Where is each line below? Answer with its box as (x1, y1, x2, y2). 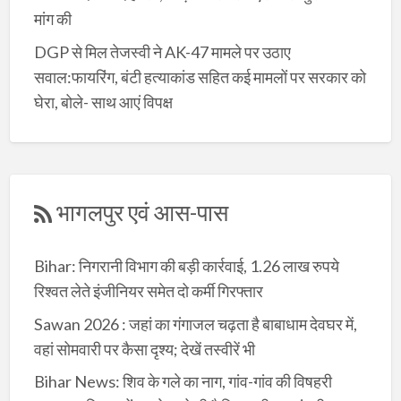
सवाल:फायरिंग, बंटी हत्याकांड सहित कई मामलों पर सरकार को (33, 66, 366, 87)
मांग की (33, 9, 72, 30)
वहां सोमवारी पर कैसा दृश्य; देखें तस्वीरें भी (33, 338, 255, 359)
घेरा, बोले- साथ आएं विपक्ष (33, 91, 173, 112)
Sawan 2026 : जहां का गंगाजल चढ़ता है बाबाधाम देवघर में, (33, 313, 357, 334)
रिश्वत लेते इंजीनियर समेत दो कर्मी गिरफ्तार (33, 281, 263, 302)
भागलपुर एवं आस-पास (55, 199, 228, 226)
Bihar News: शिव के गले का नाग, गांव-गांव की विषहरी (33, 371, 332, 392)
